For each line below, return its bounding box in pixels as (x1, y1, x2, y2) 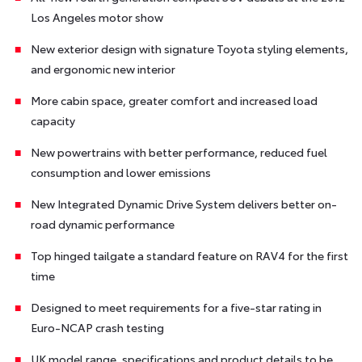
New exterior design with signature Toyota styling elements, (30, 40, 348, 57)
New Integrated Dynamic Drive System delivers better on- (30, 195, 337, 212)
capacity (30, 112, 75, 128)
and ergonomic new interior (30, 60, 175, 77)
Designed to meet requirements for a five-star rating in (30, 298, 322, 315)
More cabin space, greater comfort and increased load (30, 91, 318, 108)
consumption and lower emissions (30, 163, 211, 180)
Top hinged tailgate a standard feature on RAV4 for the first (30, 246, 348, 263)
